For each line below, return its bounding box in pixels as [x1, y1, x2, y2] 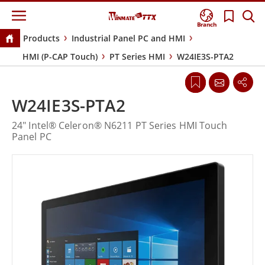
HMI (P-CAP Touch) [22, 51, 98, 63]
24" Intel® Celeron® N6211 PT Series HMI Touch [12, 119, 228, 132]
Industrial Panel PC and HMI [71, 33, 185, 44]
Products [22, 33, 60, 44]
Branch [197, 20, 217, 29]
